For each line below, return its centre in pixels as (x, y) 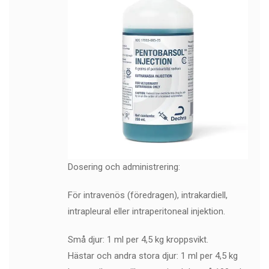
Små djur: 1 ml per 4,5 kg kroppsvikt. (138, 240)
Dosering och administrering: (124, 167)
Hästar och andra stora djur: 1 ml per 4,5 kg (153, 256)
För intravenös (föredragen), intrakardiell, (147, 195)
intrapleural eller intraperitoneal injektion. (146, 212)
